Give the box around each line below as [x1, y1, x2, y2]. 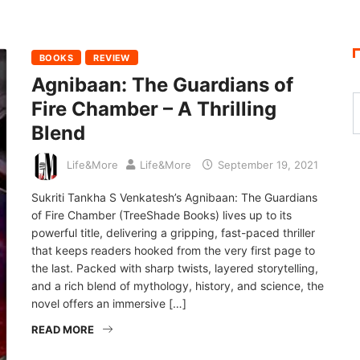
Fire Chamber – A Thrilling [31, 96, 276, 121]
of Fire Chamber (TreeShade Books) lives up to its [31, 207, 292, 222]
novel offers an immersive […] [31, 296, 186, 310]
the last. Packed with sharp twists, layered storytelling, [31, 260, 318, 275]
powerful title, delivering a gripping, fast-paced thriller [31, 225, 315, 239]
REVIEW [93, 51, 130, 63]
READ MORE [31, 322, 94, 336]
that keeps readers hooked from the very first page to [31, 243, 315, 257]
